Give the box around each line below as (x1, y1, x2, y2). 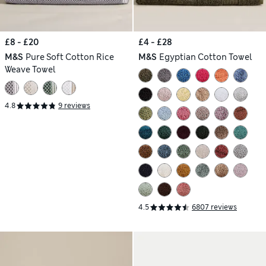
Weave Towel (5, 64, 56, 75)
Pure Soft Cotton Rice (25, 51, 114, 62)
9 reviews (58, 101, 90, 111)
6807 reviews (192, 202, 237, 213)
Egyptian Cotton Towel (159, 51, 252, 62)
